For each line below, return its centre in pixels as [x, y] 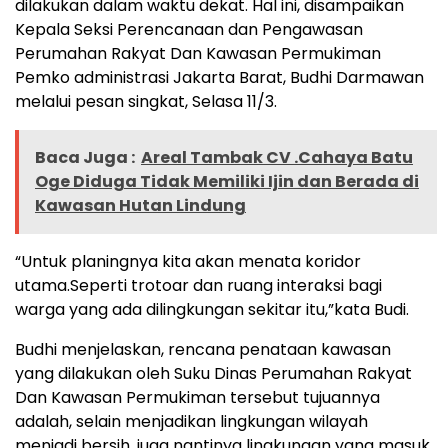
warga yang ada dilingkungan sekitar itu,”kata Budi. [212, 309]
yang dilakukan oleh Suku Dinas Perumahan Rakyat [213, 373]
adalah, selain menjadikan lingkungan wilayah [191, 421]
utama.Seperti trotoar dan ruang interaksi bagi [198, 285]
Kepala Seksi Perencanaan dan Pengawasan [189, 29]
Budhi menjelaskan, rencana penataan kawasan [203, 349]
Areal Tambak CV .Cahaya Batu [277, 157]
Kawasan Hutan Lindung [140, 205]
